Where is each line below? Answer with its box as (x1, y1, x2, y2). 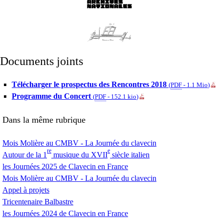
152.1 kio (111, 93, 136, 101)
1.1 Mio (187, 82, 208, 89)
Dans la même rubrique (2, 115, 86, 125)
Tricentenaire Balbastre (2, 197, 73, 206)
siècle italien (110, 151, 150, 159)
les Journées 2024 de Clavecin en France (2, 209, 128, 218)
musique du (51, 151, 91, 159)
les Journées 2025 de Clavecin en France (2, 162, 128, 171)
